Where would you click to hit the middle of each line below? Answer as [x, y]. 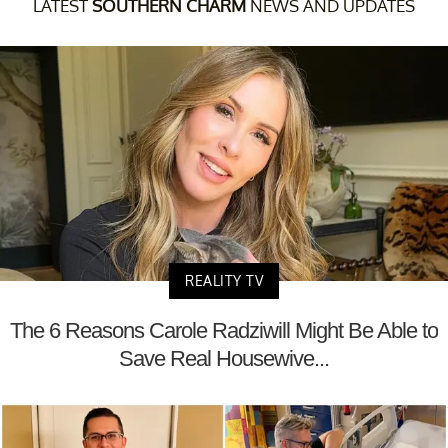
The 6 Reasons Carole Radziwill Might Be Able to [224, 330]
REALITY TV [224, 280]
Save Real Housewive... [224, 358]
